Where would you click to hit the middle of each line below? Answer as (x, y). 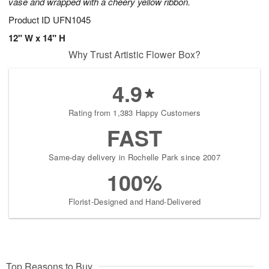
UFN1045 (72, 20)
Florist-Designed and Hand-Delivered (134, 202)
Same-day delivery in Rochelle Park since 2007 (134, 157)
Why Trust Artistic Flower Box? (134, 55)
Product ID (31, 20)
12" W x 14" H (37, 38)
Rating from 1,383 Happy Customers (134, 113)
